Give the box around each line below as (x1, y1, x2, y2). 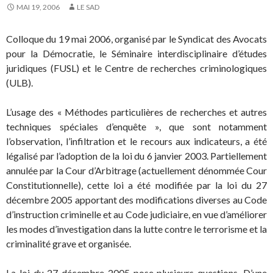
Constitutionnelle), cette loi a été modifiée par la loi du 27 (6, 179, 267, 191)
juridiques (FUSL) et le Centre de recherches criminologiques (6, 62, 267, 74)
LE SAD (77, 2, 99, 12)
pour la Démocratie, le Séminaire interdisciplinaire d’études (6, 48, 267, 60)
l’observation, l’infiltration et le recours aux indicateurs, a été (6, 135, 267, 147)
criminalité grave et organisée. (6, 238, 131, 250)
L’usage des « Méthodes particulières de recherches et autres (6, 106, 267, 118)
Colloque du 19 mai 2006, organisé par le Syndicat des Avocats (6, 33, 267, 45)
